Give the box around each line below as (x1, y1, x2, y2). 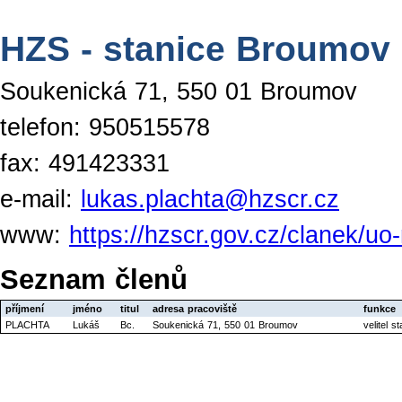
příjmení (5, 303, 44, 315)
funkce (363, 303, 396, 315)
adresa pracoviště (153, 303, 237, 315)
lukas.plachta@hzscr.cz (81, 186, 339, 214)
